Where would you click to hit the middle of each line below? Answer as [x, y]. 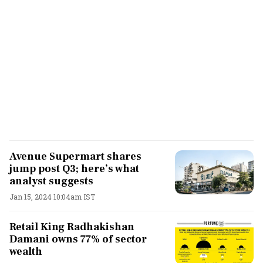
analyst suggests [51, 181]
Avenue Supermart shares [75, 156]
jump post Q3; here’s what [74, 168]
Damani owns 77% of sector [78, 239]
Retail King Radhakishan [72, 227]
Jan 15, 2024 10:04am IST [52, 196]
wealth [26, 251]
